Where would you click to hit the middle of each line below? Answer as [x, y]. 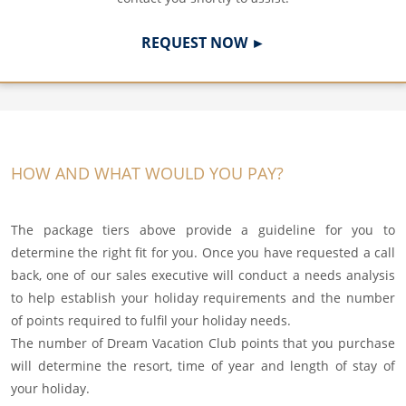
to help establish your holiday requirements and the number [203, 298]
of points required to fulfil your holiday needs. [151, 321]
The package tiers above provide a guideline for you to [203, 230]
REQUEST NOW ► [203, 43]
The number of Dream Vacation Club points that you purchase [203, 343]
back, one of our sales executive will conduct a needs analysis [203, 275]
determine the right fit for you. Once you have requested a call [203, 253]
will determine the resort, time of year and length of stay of [203, 366]
